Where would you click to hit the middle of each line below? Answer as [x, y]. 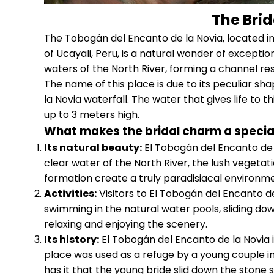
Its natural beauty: [93, 148]
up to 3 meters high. [92, 115]
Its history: [72, 239]
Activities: [70, 194]
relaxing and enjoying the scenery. [126, 224]
